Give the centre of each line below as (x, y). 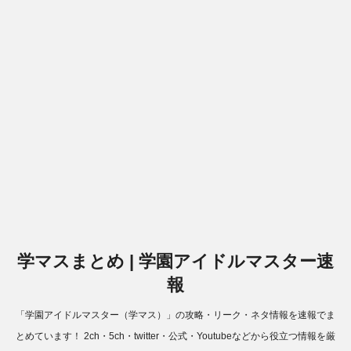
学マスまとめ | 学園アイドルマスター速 (175, 261)
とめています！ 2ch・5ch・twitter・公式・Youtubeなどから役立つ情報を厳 (175, 336)
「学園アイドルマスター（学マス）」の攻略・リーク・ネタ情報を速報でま (175, 315)
